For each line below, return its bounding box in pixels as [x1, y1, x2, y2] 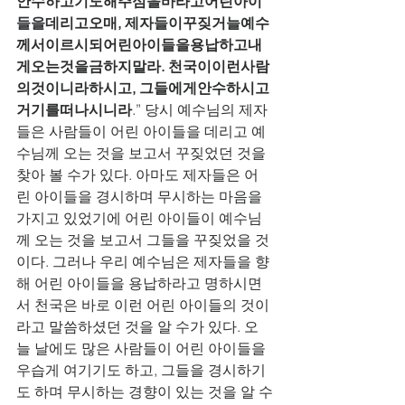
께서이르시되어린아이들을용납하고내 [16, 35, 262, 53]
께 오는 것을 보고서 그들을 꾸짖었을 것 [16, 231, 269, 249]
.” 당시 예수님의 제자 [132, 100, 268, 118]
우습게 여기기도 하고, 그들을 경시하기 [16, 361, 266, 379]
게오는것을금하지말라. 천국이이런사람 [16, 57, 269, 75]
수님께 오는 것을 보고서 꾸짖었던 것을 [16, 144, 269, 162]
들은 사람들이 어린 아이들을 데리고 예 [16, 122, 266, 140]
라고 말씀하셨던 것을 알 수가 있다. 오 [16, 317, 259, 335]
